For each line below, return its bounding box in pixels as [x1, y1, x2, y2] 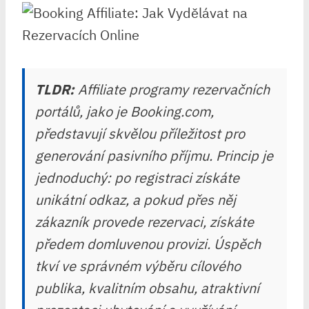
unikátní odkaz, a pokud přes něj [35, 190, 236, 209]
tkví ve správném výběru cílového [35, 257, 241, 275]
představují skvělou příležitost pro [35, 124, 245, 143]
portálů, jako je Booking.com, [35, 102, 214, 121]
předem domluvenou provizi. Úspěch [35, 235, 261, 253]
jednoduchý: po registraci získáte [35, 168, 239, 187]
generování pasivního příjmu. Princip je [35, 146, 273, 165]
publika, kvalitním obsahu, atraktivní [35, 279, 259, 297]
